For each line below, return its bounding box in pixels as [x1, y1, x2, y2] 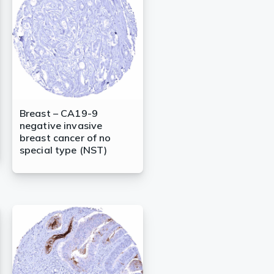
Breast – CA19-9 [19, 107, 98, 120]
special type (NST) [19, 144, 108, 157]
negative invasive [19, 119, 103, 132]
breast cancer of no [19, 131, 111, 144]
